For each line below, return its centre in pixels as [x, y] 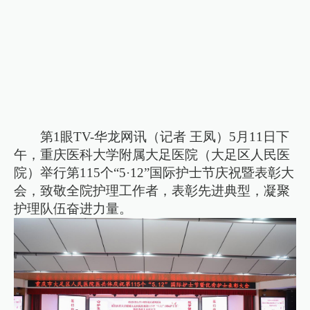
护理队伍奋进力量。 [73, 208]
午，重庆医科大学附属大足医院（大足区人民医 [152, 154]
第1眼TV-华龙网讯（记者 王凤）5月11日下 [165, 136]
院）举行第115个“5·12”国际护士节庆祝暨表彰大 [154, 172]
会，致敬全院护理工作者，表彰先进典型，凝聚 [152, 190]
